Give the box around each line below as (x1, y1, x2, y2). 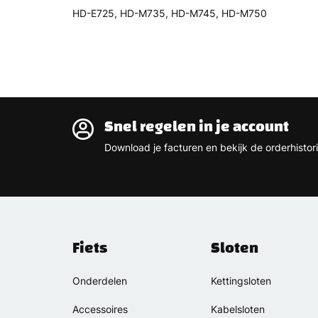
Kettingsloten (211, 275, 271, 287)
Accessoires (72, 303, 128, 315)
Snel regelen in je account (104, 112, 289, 141)
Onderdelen (72, 275, 127, 287)
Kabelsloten (211, 303, 265, 315)
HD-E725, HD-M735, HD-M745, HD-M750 (72, 7, 267, 19)
